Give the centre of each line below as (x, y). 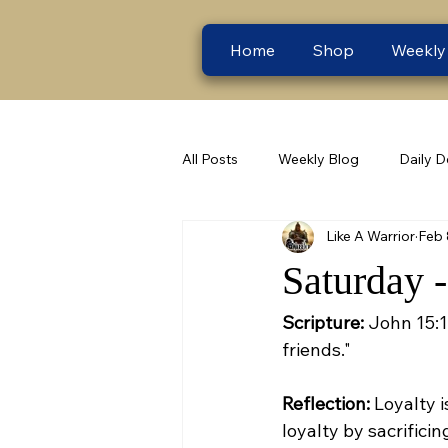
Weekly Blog (318, 159)
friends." (316, 349)
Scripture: (323, 322)
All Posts (210, 159)
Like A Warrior (370, 236)
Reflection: (326, 403)
